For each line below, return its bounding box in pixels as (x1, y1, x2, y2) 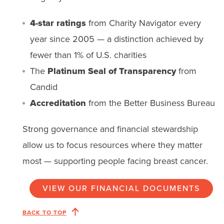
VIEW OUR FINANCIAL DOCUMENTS (42, 182, 200, 194)
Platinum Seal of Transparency (47, 64, 176, 77)
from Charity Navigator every (85, 16, 201, 29)
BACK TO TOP (22, 207, 66, 217)
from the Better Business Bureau (85, 96, 215, 109)
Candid (29, 80, 57, 93)
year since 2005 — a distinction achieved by (29, 32, 203, 45)
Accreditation (29, 96, 86, 109)
